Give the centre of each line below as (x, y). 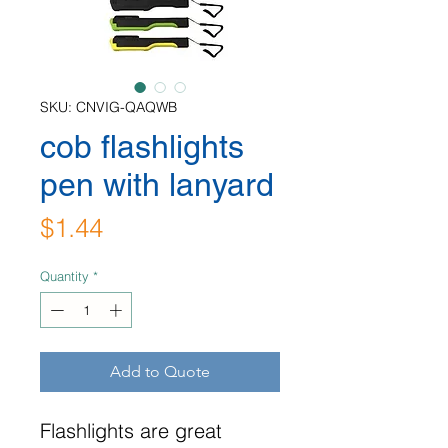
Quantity (64, 276)
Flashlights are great (131, 430)
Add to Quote (160, 371)
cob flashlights (142, 146)
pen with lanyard (157, 184)
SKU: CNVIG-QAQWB (108, 107)
